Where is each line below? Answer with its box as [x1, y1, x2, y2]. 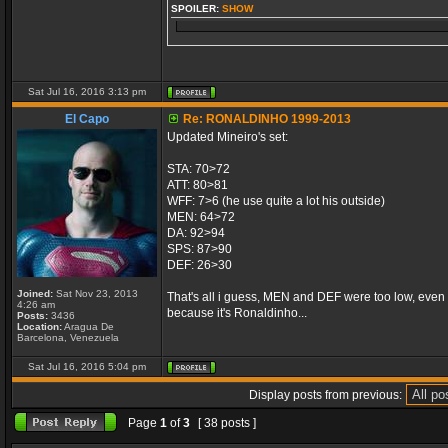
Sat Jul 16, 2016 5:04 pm [28, 361, 146, 372]
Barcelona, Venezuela [17, 332, 119, 343]
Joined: [17, 288, 53, 299]
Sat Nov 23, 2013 [53, 288, 138, 299]
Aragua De [62, 321, 114, 332]
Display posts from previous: [248, 388, 402, 402]
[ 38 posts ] [195, 416, 259, 430]
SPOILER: [171, 3, 222, 14]
